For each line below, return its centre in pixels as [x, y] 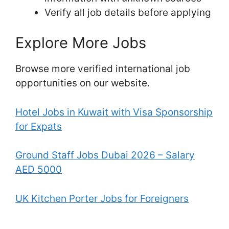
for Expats [39, 126]
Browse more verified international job [103, 69]
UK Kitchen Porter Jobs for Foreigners [102, 198]
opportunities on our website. [83, 83]
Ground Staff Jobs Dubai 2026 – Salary [105, 155]
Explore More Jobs [81, 43]
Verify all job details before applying [128, 12]
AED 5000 [39, 170]
